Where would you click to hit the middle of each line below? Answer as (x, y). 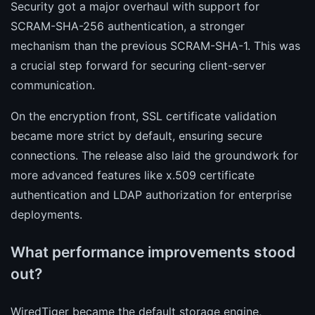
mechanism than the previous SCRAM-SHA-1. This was (155, 45)
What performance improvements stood (153, 252)
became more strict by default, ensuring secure (136, 135)
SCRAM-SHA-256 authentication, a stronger (128, 26)
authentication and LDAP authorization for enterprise (151, 194)
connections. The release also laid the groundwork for (154, 155)
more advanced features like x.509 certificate (133, 175)
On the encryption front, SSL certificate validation (143, 116)
